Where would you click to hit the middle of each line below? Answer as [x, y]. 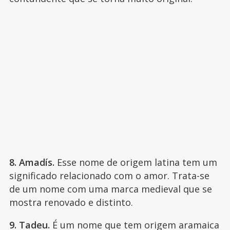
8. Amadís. [32, 162]
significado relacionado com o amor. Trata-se [109, 176]
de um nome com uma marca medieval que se [110, 189]
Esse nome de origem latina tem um [136, 162]
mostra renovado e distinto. [72, 203]
